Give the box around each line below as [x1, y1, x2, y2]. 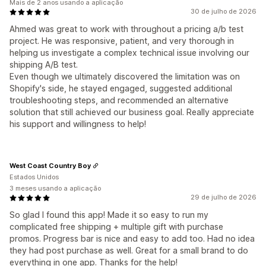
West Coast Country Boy [9, 161, 91, 170]
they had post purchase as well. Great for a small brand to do [9, 245, 248, 256]
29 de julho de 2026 [191, 193, 256, 202]
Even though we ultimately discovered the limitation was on [9, 71, 240, 82]
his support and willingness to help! [9, 119, 146, 129]
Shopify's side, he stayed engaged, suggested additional [9, 83, 232, 94]
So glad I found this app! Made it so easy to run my [9, 210, 208, 220]
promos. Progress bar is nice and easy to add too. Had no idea [9, 233, 255, 244]
